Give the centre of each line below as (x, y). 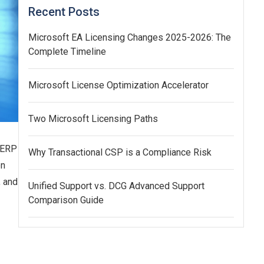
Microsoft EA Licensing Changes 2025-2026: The (130, 38)
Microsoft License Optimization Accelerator (119, 85)
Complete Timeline (67, 52)
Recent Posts (64, 12)
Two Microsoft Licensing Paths (93, 119)
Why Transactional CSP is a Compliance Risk (120, 153)
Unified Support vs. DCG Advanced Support (117, 186)
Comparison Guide (66, 200)
